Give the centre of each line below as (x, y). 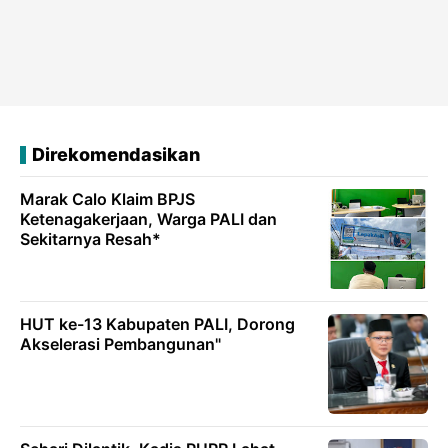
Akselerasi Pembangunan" (120, 344)
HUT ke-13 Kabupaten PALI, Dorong (157, 324)
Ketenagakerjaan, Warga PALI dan (148, 219)
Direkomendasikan (116, 155)
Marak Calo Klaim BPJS (107, 199)
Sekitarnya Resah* (90, 239)
